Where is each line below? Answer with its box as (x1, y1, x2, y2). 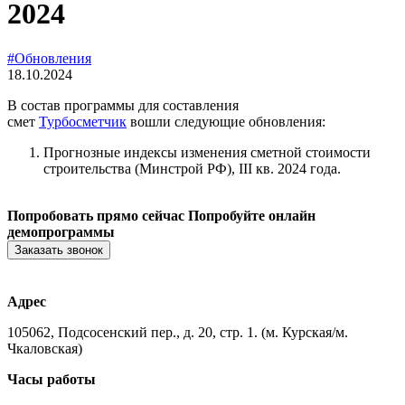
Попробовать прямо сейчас (7, 207, 184, 223)
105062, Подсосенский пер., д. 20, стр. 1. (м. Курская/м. (7, 324, 348, 340)
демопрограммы (7, 223, 115, 240)
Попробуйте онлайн (188, 207, 316, 223)
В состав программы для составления (7, 97, 239, 113)
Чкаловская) (7, 340, 82, 356)
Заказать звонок (14, 242, 103, 257)
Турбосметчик (39, 113, 127, 129)
